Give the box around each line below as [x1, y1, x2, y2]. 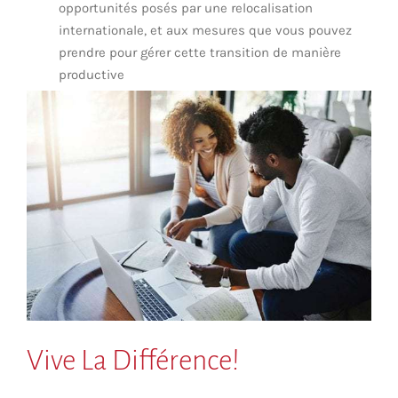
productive [59, 66, 124, 83]
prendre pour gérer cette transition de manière [59, 44, 341, 60]
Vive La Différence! [27, 346, 240, 377]
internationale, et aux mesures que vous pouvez [59, 21, 352, 38]
